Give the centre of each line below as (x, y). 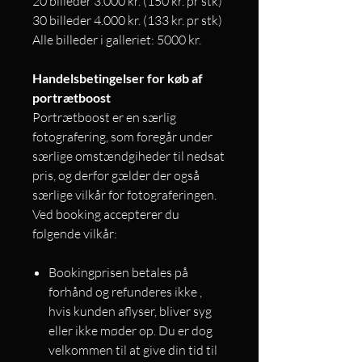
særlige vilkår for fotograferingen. (124, 195)
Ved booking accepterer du (106, 215)
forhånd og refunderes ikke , (125, 292)
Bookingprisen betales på (118, 273)
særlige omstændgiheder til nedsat (128, 156)
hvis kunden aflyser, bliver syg (130, 311)
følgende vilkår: (75, 234)
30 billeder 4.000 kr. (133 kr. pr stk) (127, 21)
